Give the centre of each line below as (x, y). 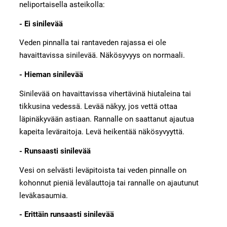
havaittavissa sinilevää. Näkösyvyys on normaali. (102, 55)
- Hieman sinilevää (51, 75)
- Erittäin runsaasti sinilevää (66, 215)
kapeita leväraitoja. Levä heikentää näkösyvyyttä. (102, 132)
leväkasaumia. (43, 195)
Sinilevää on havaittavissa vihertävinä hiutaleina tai (105, 94)
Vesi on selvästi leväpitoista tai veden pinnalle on (103, 170)
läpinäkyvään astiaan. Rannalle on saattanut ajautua (106, 119)
